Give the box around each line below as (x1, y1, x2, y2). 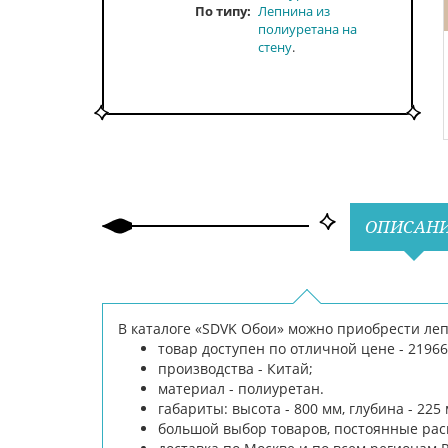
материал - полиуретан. (158, 379, 324, 399)
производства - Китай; (158, 359, 313, 379)
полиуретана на (257, 19, 357, 38)
